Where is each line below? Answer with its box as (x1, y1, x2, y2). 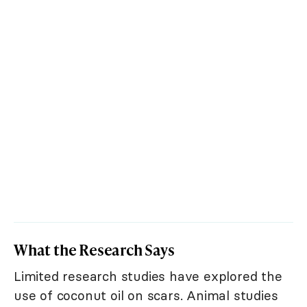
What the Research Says (14, 239, 175, 261)
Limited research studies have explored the (14, 268, 282, 285)
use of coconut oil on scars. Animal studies (14, 287, 278, 304)
